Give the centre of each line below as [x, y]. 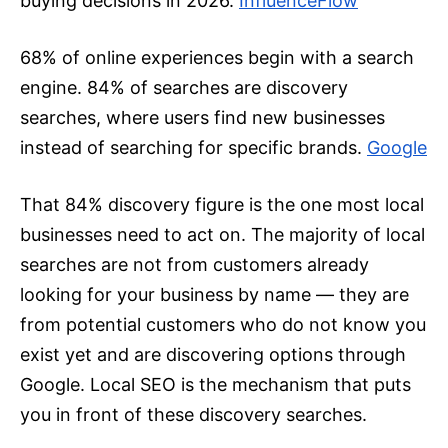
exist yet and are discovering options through [213, 355]
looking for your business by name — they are [214, 295]
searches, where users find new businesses [202, 118]
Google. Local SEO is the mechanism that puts [215, 385]
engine [48, 88]
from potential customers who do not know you [223, 325]
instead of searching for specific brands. [191, 148]
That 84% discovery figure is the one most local [222, 205]
